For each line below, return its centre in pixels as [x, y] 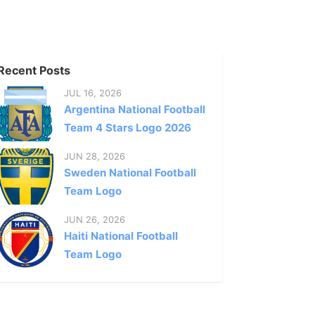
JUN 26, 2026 [95, 219]
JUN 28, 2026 [95, 156]
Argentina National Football [135, 109]
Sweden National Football [130, 172]
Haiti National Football [121, 236]
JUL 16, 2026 [93, 92]
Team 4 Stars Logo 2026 [128, 127]
